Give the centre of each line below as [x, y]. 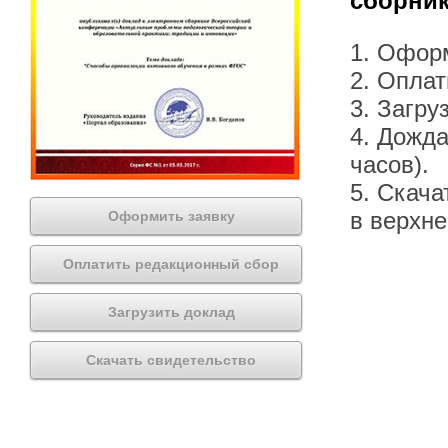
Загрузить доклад [171, 311]
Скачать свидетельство [171, 359]
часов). [389, 164]
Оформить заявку [171, 215]
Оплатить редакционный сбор [171, 263]
